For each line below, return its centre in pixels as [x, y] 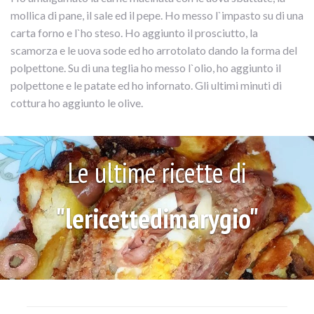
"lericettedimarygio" [157, 218]
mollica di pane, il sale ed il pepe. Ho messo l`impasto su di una [157, 15]
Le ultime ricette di [157, 173]
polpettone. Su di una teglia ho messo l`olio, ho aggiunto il [146, 68]
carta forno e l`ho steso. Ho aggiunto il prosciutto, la [134, 33]
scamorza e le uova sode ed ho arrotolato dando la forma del [154, 50]
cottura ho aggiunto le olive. [77, 103]
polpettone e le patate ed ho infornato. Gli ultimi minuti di [146, 86]
